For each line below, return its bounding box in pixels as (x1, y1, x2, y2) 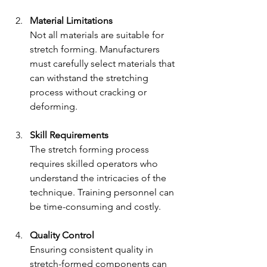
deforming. (30, 100, 77, 112)
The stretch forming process (30, 143, 151, 155)
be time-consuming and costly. (30, 200, 161, 212)
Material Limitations (30, 14, 113, 26)
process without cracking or (30, 86, 149, 98)
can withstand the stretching (30, 72, 151, 83)
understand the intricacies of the (30, 172, 169, 184)
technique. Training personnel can (30, 186, 176, 198)
